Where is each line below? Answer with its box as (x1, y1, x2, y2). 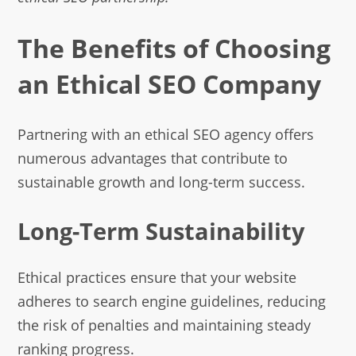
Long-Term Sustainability (17, 215, 306, 246)
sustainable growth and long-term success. (17, 172, 306, 192)
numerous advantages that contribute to (17, 148, 288, 168)
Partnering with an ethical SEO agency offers (17, 124, 315, 144)
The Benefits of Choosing (17, 30, 331, 66)
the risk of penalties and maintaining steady (17, 315, 311, 335)
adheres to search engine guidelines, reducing (17, 291, 327, 311)
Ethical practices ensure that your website (17, 267, 297, 287)
